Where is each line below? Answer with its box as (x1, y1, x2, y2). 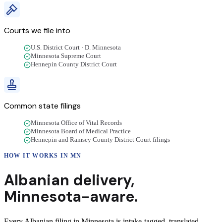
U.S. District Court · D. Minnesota (31, 44, 121, 52)
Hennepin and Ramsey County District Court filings (31, 136, 170, 144)
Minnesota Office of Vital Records (31, 119, 122, 127)
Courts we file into (4, 25, 70, 36)
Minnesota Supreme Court (31, 53, 101, 60)
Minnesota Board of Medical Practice (31, 128, 131, 135)
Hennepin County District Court (31, 61, 117, 68)
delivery (73, 170, 131, 190)
